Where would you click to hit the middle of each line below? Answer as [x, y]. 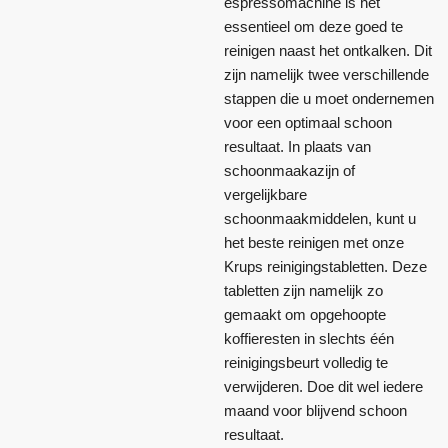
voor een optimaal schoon [308, 122]
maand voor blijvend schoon [315, 410]
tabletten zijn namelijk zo [303, 290]
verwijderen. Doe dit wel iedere [323, 386]
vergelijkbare [265, 194]
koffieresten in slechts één [309, 338]
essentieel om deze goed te [313, 26]
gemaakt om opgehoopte [305, 314]
